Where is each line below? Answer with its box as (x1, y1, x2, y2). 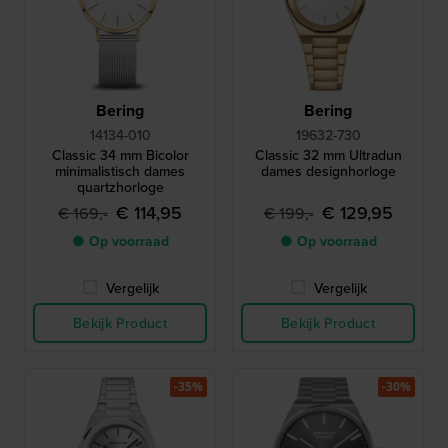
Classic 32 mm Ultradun (254, 144, 402, 165)
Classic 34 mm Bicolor (51, 144, 189, 165)
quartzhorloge (76, 176, 164, 197)
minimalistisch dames (55, 160, 185, 181)
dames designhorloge (260, 160, 396, 181)
